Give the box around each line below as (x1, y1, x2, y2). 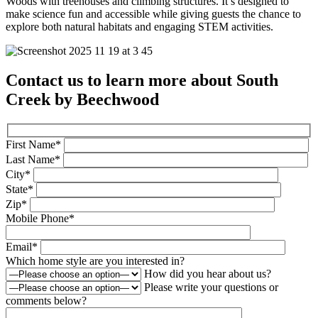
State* (6, 182, 36, 195)
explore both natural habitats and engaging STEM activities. (6, 20, 273, 33)
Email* (6, 240, 40, 253)
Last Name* (6, 153, 63, 165)
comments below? (6, 294, 87, 307)
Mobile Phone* (6, 212, 75, 224)
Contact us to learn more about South (6, 71, 278, 90)
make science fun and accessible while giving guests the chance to (6, 7, 301, 20)
